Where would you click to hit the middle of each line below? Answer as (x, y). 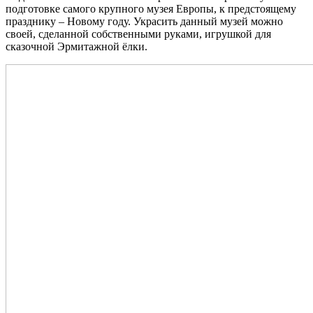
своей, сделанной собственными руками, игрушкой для (138, 34)
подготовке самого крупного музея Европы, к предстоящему (151, 8)
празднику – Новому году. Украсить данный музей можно (144, 21)
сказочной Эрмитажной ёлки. (77, 46)
